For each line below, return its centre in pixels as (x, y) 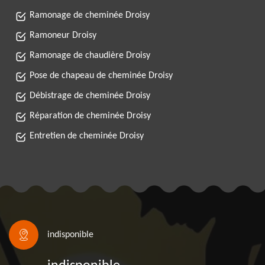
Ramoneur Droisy (63, 35)
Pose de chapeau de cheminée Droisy (101, 76)
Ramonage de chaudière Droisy (90, 56)
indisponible (70, 235)
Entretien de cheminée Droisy (87, 136)
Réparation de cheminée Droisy (90, 116)
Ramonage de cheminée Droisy (90, 15)
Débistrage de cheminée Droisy (90, 96)
